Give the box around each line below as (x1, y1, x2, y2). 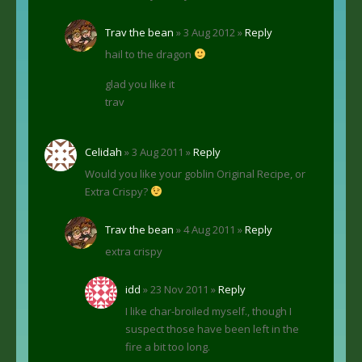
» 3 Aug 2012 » (174, 24, 245, 40)
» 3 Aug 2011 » (122, 144, 193, 159)
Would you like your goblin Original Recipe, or (85, 166, 305, 181)
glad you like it (105, 76, 175, 91)
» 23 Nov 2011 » (141, 281, 218, 297)
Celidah (85, 144, 122, 159)
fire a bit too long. (125, 339, 210, 354)
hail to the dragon (105, 46, 194, 61)
